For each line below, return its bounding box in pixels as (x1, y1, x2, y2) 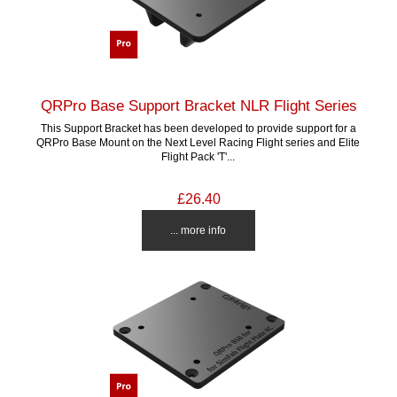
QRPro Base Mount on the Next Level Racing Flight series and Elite (36, 136, 361, 148)
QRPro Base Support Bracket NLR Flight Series (40, 96, 357, 114)
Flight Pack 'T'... (161, 150, 236, 162)
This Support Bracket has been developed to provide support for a (40, 121, 356, 134)
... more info (170, 223, 227, 236)
